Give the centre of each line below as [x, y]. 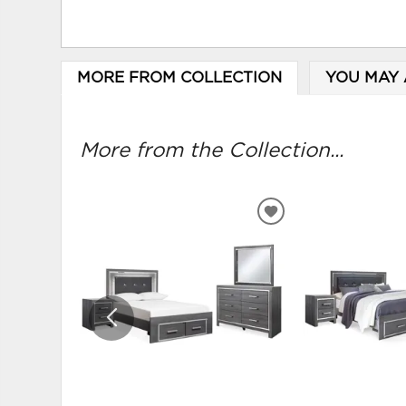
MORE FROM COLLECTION [179, 77]
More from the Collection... [212, 151]
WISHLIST [308, 252]
